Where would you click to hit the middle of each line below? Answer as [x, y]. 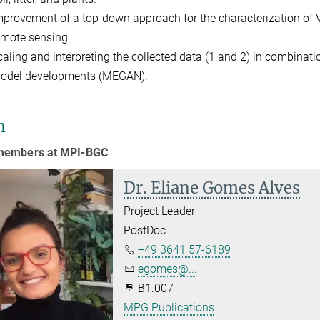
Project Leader [160, 211]
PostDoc [145, 230]
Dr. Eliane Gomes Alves [212, 187]
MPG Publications [169, 307]
